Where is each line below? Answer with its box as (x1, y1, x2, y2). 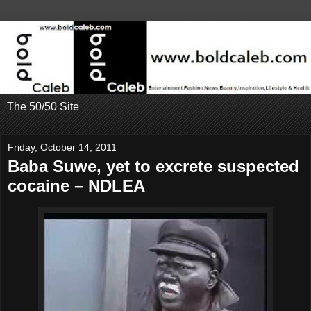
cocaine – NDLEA (8, 176, 145, 196)
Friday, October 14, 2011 (8, 142, 117, 153)
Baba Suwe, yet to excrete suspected (8, 157, 299, 176)
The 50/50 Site (7, 101, 79, 113)
